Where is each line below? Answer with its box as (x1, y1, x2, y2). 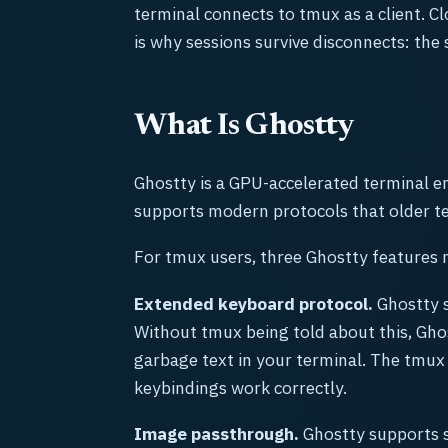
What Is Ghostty (134, 111, 354, 142)
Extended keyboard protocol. (134, 291, 373, 315)
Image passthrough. (134, 421, 299, 445)
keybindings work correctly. (134, 375, 347, 399)
